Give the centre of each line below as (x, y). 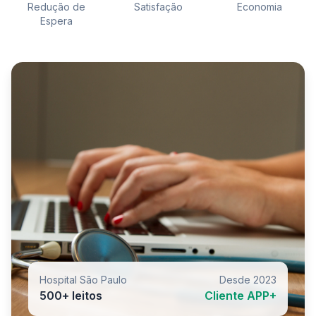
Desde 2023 (248, 280)
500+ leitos (71, 296)
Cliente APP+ (241, 296)
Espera (56, 21)
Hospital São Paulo (83, 280)
